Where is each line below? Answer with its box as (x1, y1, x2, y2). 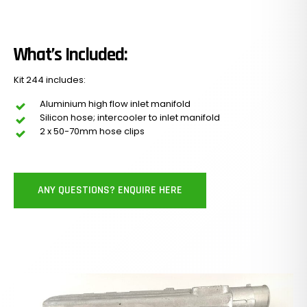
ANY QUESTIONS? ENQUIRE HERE (38, 183, 182, 198)
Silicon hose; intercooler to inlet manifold (40, 111, 220, 125)
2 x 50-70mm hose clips (40, 125, 145, 138)
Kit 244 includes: (14, 73, 86, 87)
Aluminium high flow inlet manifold (40, 97, 191, 111)
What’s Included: (14, 43, 127, 67)
